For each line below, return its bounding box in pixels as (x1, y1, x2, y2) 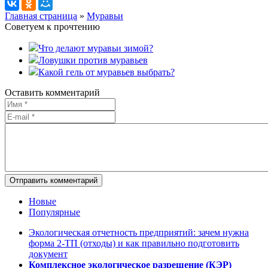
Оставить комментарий (5, 87, 100, 98)
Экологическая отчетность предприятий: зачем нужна (29, 227, 249, 237)
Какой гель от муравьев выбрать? (38, 67, 175, 77)
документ (29, 249, 68, 259)
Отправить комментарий (10, 176, 98, 185)
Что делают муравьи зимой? (38, 43, 153, 53)
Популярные (29, 207, 80, 217)
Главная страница (5, 11, 77, 21)
